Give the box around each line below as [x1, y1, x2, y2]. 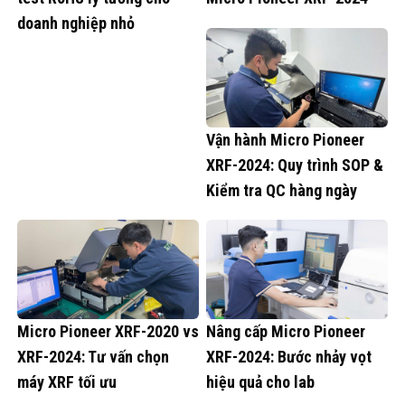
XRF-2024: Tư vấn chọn [17, 347, 169, 367]
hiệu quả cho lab [206, 372, 315, 392]
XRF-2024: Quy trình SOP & [206, 155, 383, 174]
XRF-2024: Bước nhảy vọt [206, 347, 372, 367]
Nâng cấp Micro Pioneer [206, 322, 365, 342]
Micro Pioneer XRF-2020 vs [17, 322, 199, 342]
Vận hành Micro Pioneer [206, 129, 364, 149]
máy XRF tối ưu [17, 372, 117, 392]
